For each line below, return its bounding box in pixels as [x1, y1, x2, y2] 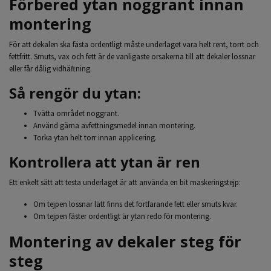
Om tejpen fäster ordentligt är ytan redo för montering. [33, 211, 211, 221]
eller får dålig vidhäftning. [9, 64, 92, 73]
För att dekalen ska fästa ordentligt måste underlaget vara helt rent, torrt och [9, 39, 259, 49]
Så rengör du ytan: [9, 83, 141, 103]
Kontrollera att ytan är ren [9, 152, 200, 172]
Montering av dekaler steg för [9, 231, 241, 252]
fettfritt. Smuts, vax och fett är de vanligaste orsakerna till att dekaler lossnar [9, 51, 255, 61]
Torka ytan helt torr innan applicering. [33, 132, 157, 142]
